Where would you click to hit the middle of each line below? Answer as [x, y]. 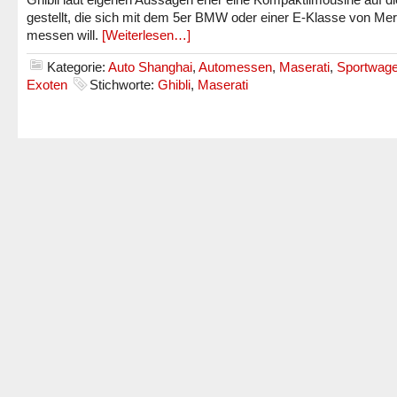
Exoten [47, 85]
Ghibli [174, 85]
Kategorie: [78, 67]
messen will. [64, 35]
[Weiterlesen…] [146, 35]
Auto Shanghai [150, 67]
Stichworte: [124, 85]
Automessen [235, 67]
